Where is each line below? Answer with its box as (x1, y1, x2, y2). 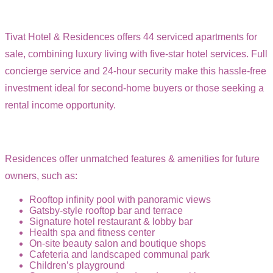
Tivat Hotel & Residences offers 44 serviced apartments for (5, 31, 257, 42)
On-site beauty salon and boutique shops (29, 238, 206, 249)
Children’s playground (29, 260, 125, 271)
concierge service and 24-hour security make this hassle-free (5, 65, 266, 76)
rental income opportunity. (5, 99, 116, 110)
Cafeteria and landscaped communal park (29, 249, 210, 260)
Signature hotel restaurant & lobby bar (29, 216, 193, 227)
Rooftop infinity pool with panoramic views (29, 194, 211, 205)
